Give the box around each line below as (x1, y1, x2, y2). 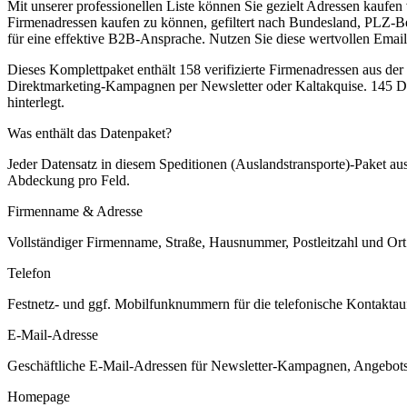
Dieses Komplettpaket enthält (7, 61, 179, 77)
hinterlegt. (7, 94, 65, 110)
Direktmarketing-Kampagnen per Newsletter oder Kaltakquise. (7, 77, 367, 94)
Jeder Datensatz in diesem (7, 155, 159, 172)
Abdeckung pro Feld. (7, 172, 130, 188)
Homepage (7, 388, 70, 404)
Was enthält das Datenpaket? (7, 124, 172, 141)
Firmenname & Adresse (7, 203, 143, 219)
